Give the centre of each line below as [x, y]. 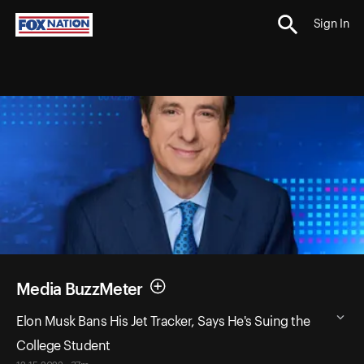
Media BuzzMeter [80, 290]
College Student [63, 346]
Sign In [331, 25]
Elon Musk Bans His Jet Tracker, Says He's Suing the [163, 321]
